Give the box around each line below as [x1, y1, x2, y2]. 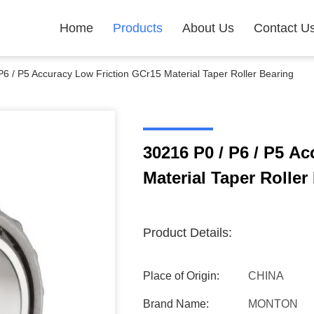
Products [113, 21, 163, 35]
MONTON [248, 298, 298, 310]
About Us [182, 21, 234, 35]
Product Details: [143, 226, 232, 240]
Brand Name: [143, 298, 209, 310]
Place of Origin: [143, 270, 219, 282]
